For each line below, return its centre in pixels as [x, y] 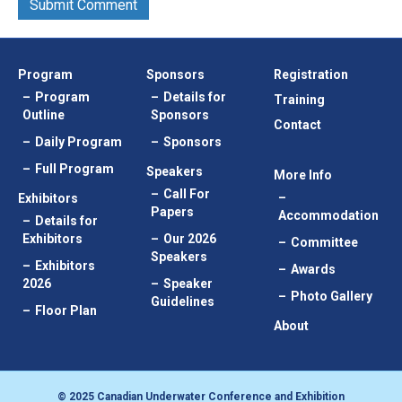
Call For [186, 194]
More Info [303, 175]
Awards [314, 270]
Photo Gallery [332, 297]
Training [300, 100]
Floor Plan [66, 311]
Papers [172, 212]
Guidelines [182, 302]
